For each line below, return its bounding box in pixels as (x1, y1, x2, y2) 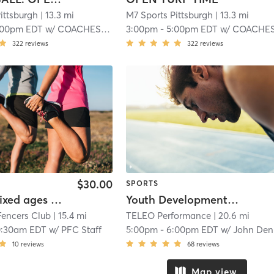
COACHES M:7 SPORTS (57, 23, 102, 35)
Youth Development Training (228, 193, 239, 207)
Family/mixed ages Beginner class (51, 193, 62, 207)
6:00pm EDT (166, 224, 219, 236)
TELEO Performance (126, 210, 212, 222)
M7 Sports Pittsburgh (126, 9, 213, 21)
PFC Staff (61, 224, 102, 236)
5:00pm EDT (166, 23, 218, 35)
